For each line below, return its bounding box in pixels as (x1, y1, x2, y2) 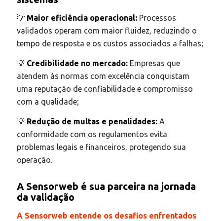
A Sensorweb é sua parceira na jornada (16, 180, 196, 192)
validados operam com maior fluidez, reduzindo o (16, 26, 197, 36)
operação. (16, 155, 52, 164)
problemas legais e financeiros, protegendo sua (16, 142, 186, 151)
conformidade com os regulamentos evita (16, 129, 167, 139)
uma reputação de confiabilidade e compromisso (16, 84, 193, 94)
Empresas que (127, 59, 180, 68)
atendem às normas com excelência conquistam (16, 72, 189, 81)
